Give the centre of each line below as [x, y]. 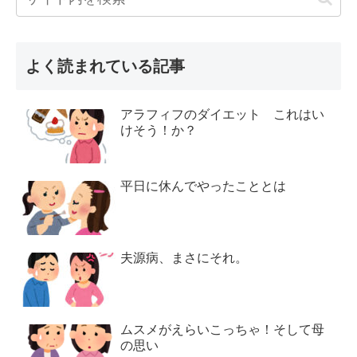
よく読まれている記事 [105, 66]
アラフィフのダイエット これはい [223, 114]
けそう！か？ [159, 130]
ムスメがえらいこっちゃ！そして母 [223, 329]
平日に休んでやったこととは [204, 186]
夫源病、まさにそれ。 [184, 257]
